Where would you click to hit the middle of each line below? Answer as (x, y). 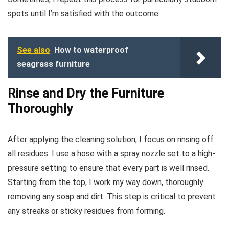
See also (33, 50)
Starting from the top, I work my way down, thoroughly (106, 182)
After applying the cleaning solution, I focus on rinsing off (111, 139)
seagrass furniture (53, 64)
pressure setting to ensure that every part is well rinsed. (108, 168)
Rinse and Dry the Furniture (86, 93)
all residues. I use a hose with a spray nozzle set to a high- (111, 153)
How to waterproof (91, 50)
